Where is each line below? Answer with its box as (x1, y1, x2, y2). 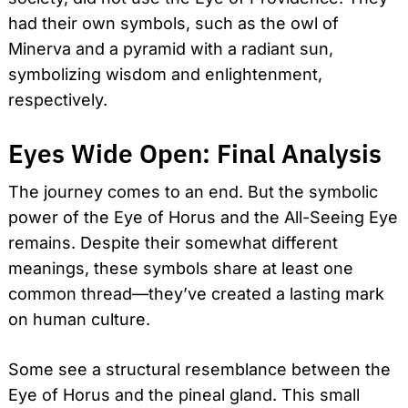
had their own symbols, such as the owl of (8, 13, 339, 33)
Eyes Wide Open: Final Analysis (8, 136, 382, 170)
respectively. (8, 89, 107, 109)
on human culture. (8, 309, 150, 329)
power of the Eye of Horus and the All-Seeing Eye (8, 207, 398, 227)
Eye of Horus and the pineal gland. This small (8, 384, 360, 404)
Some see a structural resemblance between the (8, 359, 391, 379)
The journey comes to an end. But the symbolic (8, 181, 378, 201)
